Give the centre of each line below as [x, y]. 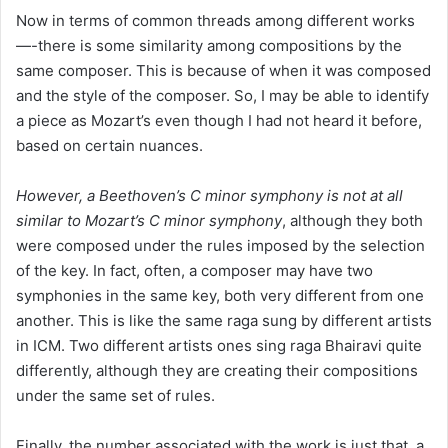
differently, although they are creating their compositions [217, 370]
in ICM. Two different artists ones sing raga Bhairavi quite [219, 345]
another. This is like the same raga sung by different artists [224, 320]
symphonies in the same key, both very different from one [220, 295]
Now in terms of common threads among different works [215, 20]
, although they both [352, 220]
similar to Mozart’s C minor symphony [149, 220]
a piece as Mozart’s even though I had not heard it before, [219, 120]
